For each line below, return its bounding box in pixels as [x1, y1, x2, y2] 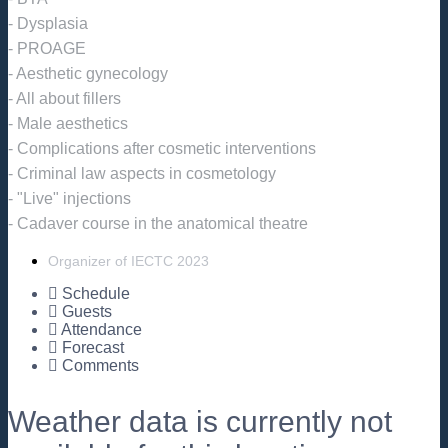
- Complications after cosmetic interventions [8, 139, 316, 157]
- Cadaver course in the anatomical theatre [8, 214, 308, 232]
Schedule [62, 284, 130, 302]
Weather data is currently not [8, 404, 392, 438]
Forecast [62, 338, 124, 356]
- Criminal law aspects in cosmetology [8, 164, 276, 182]
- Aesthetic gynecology [8, 64, 168, 82]
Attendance [61, 320, 142, 338]
